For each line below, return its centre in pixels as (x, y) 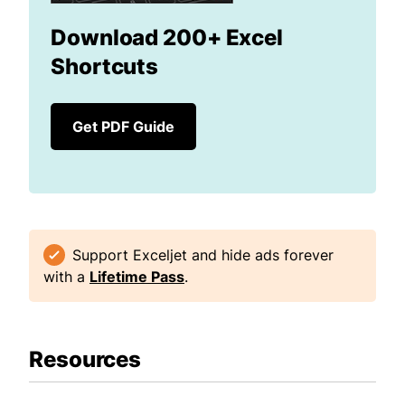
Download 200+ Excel (167, 37)
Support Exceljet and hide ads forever (203, 254)
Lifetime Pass (137, 276)
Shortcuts (105, 66)
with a (66, 276)
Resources (85, 359)
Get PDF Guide (123, 126)
